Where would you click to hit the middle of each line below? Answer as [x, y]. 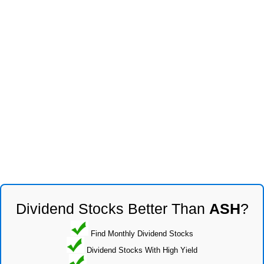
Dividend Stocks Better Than [112, 208]
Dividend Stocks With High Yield [141, 250]
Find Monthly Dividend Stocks [141, 233]
